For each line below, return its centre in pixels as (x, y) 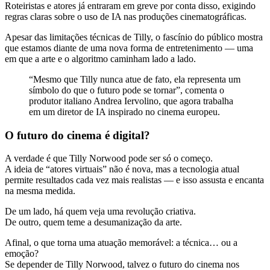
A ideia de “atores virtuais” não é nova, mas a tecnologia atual (122, 169)
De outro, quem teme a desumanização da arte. (93, 222)
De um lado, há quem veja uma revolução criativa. (100, 212)
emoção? (22, 254)
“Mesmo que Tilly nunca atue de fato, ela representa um (135, 79)
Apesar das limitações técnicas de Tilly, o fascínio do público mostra (134, 37)
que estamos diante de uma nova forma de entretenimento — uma (129, 48)
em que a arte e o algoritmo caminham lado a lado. (100, 58)
